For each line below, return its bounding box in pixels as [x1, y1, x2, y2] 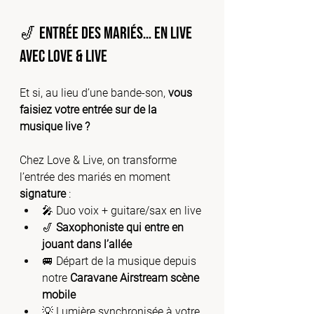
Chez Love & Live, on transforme [20, 153, 179, 167]
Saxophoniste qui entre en [56, 221, 186, 234]
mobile [42, 288, 76, 301]
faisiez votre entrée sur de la [20, 103, 160, 116]
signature [20, 187, 66, 200]
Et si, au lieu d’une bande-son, [20, 86, 168, 100]
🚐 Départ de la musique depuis [42, 254, 199, 268]
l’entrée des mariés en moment [20, 170, 173, 184]
